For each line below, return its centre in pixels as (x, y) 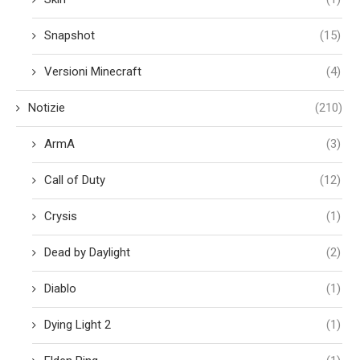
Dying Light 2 (78, 324)
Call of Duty (75, 180)
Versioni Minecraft (93, 71)
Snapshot (70, 35)
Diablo (60, 288)
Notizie (47, 107)
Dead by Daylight (87, 252)
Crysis (61, 216)
